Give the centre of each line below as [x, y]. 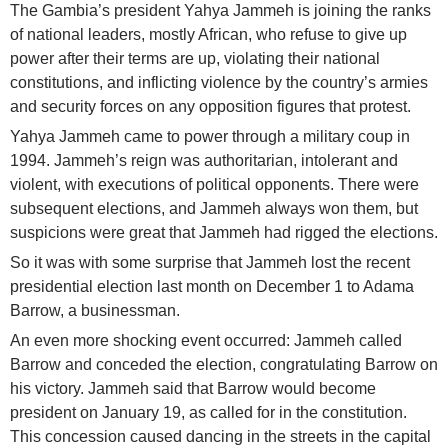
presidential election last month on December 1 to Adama [212, 287]
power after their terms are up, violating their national [195, 59]
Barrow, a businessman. [95, 311]
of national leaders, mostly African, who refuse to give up [208, 35]
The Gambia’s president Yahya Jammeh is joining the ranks [220, 11]
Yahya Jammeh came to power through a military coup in [210, 137]
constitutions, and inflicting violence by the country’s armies [219, 83]
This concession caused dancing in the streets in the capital [220, 437]
